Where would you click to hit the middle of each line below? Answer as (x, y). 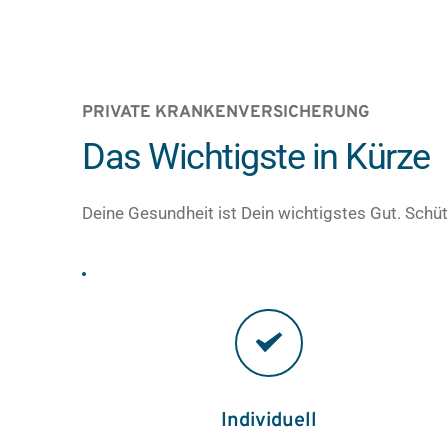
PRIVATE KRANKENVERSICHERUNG (226, 113)
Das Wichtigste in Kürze (256, 157)
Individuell (268, 421)
